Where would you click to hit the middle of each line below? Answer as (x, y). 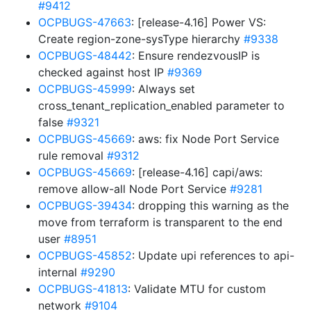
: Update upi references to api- (213, 255)
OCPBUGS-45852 (85, 255)
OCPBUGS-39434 (85, 205)
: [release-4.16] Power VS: (199, 22)
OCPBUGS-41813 (83, 289)
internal (59, 272)
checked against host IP (103, 72)
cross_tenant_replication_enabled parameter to (161, 106)
